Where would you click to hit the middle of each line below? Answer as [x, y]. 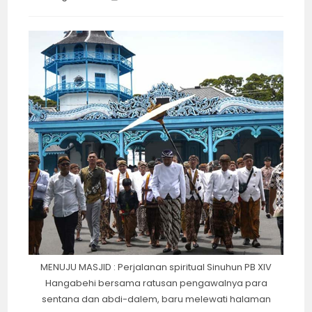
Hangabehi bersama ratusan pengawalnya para [156, 283]
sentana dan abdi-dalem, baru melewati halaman [156, 299]
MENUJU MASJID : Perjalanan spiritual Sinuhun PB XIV [156, 267]
